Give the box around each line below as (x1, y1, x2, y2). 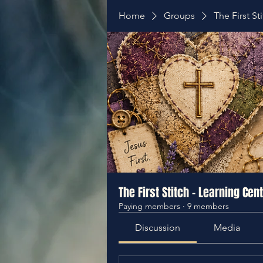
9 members (187, 201, 229, 211)
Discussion (135, 222, 181, 233)
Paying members (119, 201, 180, 211)
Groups (164, 10, 195, 21)
